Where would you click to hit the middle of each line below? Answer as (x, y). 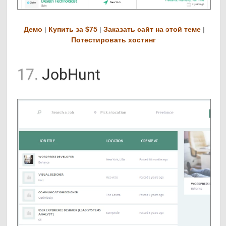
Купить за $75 (73, 30)
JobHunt (70, 75)
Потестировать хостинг (113, 40)
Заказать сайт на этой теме (152, 30)
